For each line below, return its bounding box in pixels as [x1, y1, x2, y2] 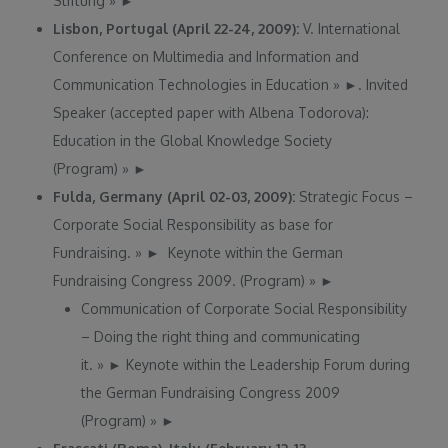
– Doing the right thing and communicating [81, 328, 361, 346]
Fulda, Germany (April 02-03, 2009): [53, 188, 300, 206]
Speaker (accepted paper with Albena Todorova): [53, 104, 370, 122]
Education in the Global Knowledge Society [53, 132, 333, 150]
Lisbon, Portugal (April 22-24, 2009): [53, 20, 304, 38]
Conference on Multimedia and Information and [53, 48, 360, 66]
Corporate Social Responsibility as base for [53, 216, 334, 234]
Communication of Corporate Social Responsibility [81, 300, 408, 318]
